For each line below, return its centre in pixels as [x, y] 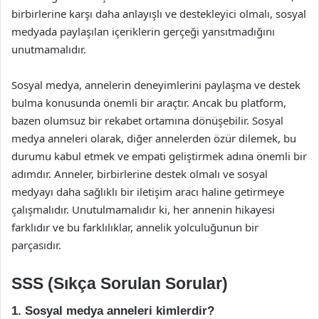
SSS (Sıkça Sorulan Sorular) [120, 283]
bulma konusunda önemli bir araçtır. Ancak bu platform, [149, 102]
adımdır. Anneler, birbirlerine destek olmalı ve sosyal [140, 173]
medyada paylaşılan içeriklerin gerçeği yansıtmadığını [143, 31]
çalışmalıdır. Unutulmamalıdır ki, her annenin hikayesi [143, 209]
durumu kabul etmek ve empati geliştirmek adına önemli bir [159, 156]
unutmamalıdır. [49, 49]
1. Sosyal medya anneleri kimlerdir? [113, 311]
